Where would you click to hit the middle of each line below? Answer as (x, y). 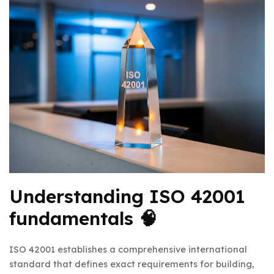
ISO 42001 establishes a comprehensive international (128, 249)
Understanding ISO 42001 (127, 196)
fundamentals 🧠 (83, 218)
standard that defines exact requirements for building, (132, 264)
